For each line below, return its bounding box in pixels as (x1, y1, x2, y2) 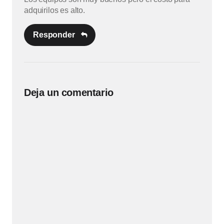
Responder (33, 30, 75, 39)
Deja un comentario (24, 86, 113, 98)
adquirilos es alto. (24, 6, 85, 14)
